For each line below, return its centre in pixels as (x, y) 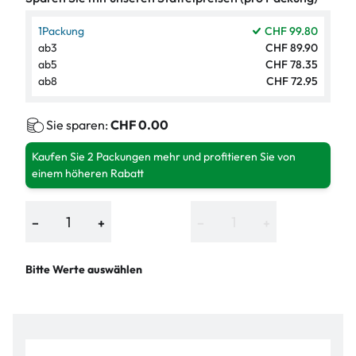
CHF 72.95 (292, 81)
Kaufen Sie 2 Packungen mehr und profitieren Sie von (164, 157)
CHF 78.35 (292, 65)
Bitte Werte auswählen (84, 270)
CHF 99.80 (291, 31)
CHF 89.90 (292, 48)
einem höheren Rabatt (88, 174)
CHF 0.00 (139, 125)
